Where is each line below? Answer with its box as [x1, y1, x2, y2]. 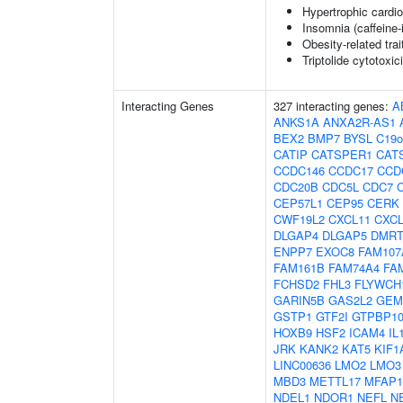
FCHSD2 [273, 275, 319, 292]
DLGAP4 [273, 227, 318, 244]
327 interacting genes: [273, 97, 392, 114]
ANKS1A [273, 113, 319, 130]
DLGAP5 [322, 227, 367, 244]
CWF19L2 [273, 210, 325, 228]
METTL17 [309, 372, 361, 390]
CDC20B [273, 178, 318, 195]
